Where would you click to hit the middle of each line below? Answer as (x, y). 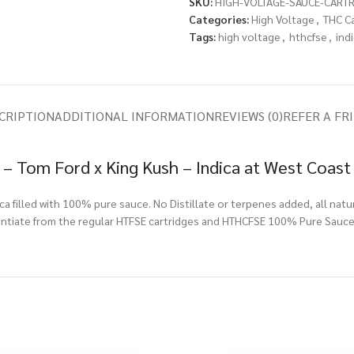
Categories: (219, 19)
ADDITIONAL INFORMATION (134, 116)
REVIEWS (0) (249, 116)
